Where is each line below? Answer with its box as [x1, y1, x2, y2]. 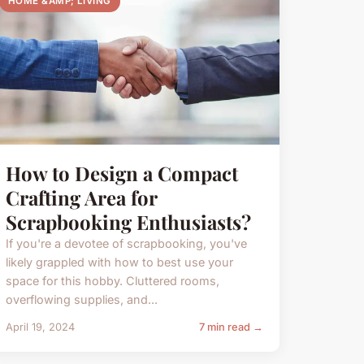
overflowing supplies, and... [5, 292, 158, 307]
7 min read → [198, 321, 263, 334]
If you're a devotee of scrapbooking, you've [5, 236, 247, 251]
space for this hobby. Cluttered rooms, [5, 274, 219, 288]
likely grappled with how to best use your [5, 255, 233, 270]
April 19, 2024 [5, 321, 75, 334]
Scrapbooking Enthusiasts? [5, 209, 251, 236]
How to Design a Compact [5, 160, 238, 187]
